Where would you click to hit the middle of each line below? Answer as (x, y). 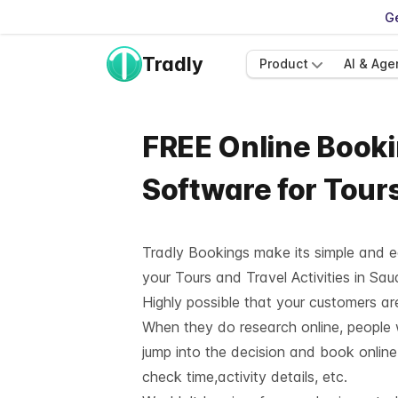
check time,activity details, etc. (245, 377)
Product (284, 64)
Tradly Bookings (196, 252)
